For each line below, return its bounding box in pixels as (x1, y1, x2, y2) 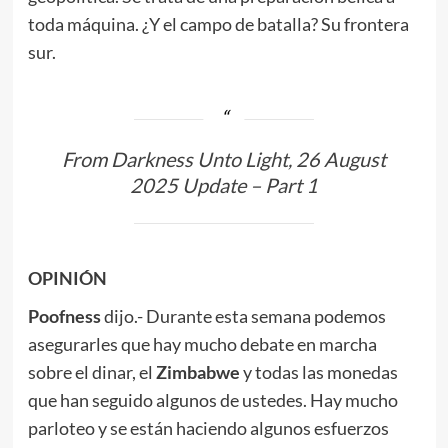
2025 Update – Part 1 (130, 172, 318, 197)
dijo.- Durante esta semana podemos (100, 305, 386, 328)
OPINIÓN (27, 267, 107, 290)
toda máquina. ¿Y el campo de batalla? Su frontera (27, 12, 409, 35)
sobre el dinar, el (27, 361, 156, 384)
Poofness (27, 305, 101, 328)
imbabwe (166, 361, 240, 384)
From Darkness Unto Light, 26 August (62, 146, 386, 171)
